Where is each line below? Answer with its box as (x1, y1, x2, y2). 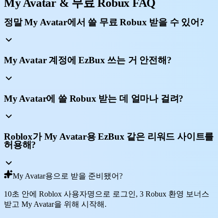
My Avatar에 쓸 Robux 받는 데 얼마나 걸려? (4, 93, 184, 104)
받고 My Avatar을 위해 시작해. (4, 200, 107, 208)
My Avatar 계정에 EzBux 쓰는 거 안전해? (4, 55, 172, 66)
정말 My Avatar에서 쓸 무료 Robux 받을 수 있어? (4, 17, 204, 27)
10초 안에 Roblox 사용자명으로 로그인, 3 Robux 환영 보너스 (4, 189, 209, 198)
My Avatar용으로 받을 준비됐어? (13, 171, 123, 180)
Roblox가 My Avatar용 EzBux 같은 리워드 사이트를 (4, 131, 214, 142)
